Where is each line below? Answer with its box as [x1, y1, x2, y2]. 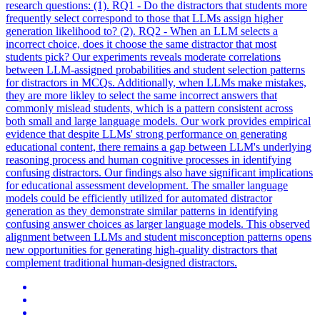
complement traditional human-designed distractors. [6, 256, 237, 269]
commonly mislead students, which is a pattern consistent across [6, 102, 293, 115]
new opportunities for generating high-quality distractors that [6, 244, 277, 256]
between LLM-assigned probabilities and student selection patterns [6, 64, 305, 76]
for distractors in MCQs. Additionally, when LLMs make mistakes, [6, 76, 306, 89]
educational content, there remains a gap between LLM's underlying [6, 141, 311, 154]
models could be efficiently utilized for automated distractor [6, 192, 272, 205]
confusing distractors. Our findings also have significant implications [6, 166, 313, 179]
